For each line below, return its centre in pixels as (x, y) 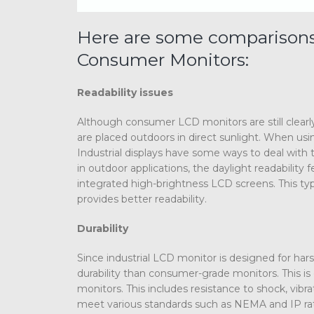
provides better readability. (142, 199)
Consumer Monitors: (163, 59)
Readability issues (125, 92)
